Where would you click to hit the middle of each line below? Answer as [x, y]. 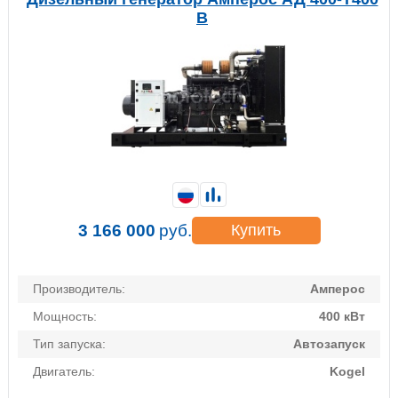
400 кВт [342, 317]
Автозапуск [329, 344]
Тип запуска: [69, 344]
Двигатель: [64, 372]
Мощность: [65, 317]
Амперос [338, 289]
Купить [256, 231]
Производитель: [79, 289]
